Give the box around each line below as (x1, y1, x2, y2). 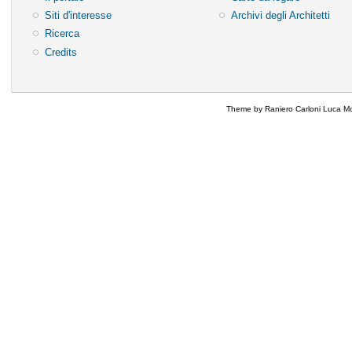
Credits (44, 46, 77, 58)
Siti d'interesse (44, 9, 112, 21)
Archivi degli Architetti (231, 9, 331, 21)
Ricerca (44, 27, 79, 40)
